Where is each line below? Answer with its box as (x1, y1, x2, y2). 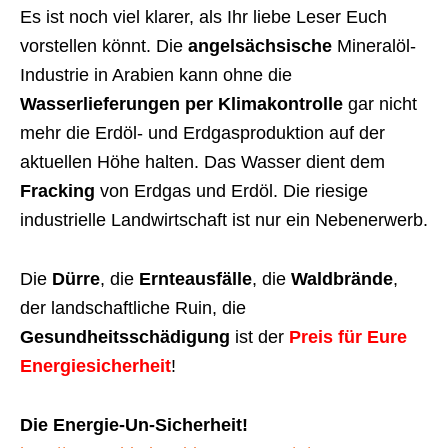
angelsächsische (188, 35, 332, 56)
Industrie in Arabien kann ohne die (20, 64, 292, 85)
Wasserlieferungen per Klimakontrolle (20, 93, 343, 114)
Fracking (20, 180, 95, 201)
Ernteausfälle (139, 268, 252, 289)
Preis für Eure (289, 326, 407, 347)
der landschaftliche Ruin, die (20, 297, 246, 318)
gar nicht (343, 93, 417, 114)
